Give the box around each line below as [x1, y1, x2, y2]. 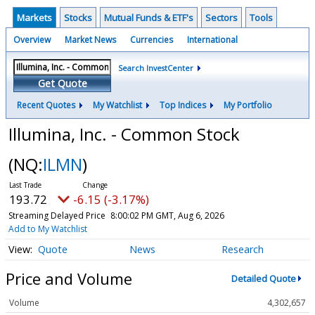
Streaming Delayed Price [8, 210, 105, 221]
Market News [65, 34, 116, 46]
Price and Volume [6, 267, 132, 289]
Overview [13, 34, 51, 46]
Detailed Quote [231, 272, 296, 285]
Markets [17, 11, 52, 24]
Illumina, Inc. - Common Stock [8, 122, 240, 146]
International [187, 34, 238, 46]
